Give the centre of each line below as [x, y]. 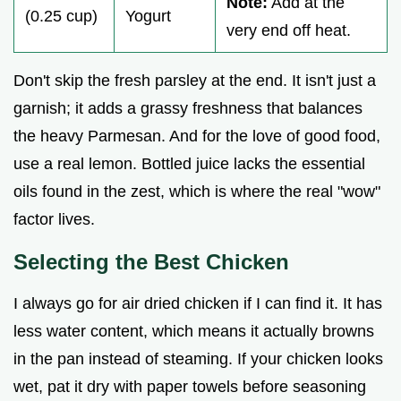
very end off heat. [289, 30]
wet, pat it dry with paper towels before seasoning [190, 386]
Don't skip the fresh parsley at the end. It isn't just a [195, 80]
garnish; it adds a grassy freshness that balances [188, 108]
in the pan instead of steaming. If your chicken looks [198, 358]
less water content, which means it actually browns [194, 331]
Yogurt [148, 16]
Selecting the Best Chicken [151, 261]
